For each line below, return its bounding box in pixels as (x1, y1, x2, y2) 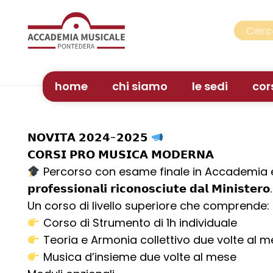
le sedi (191, 79, 228, 94)
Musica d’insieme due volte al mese (40, 249, 236, 264)
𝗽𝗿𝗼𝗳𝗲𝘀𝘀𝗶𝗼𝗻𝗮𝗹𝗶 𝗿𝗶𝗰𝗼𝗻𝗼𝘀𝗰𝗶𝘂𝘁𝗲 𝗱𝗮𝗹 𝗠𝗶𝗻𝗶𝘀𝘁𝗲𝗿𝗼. (27, 181, 272, 196)
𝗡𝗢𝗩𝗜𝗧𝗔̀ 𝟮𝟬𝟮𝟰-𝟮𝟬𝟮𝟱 (27, 130, 151, 145)
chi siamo (112, 79, 168, 94)
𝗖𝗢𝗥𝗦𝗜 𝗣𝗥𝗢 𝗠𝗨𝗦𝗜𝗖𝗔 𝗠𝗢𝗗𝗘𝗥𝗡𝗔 (27, 147, 214, 162)
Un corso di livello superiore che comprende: (27, 198, 269, 213)
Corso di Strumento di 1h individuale (40, 215, 237, 230)
